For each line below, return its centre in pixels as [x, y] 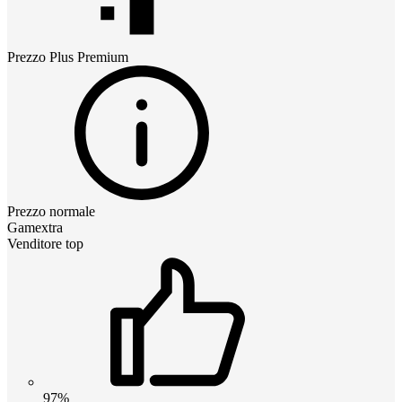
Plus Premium [89, 57]
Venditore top [45, 243]
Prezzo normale [51, 211]
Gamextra [35, 227]
